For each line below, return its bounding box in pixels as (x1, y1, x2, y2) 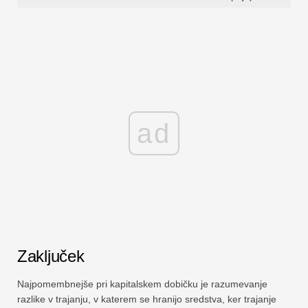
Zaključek (17, 246, 85, 265)
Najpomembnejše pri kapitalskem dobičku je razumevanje (17, 278, 267, 289)
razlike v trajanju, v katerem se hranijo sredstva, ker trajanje (17, 293, 276, 305)
